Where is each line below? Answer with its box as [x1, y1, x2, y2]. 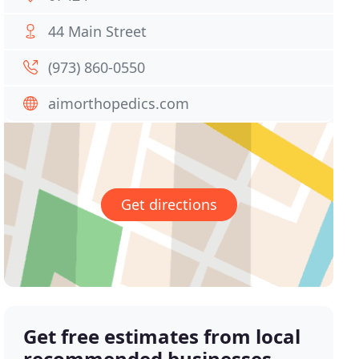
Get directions [120, 195, 217, 215]
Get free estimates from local [23, 323, 301, 350]
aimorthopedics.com [48, 94, 190, 113]
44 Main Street [48, 22, 147, 41]
